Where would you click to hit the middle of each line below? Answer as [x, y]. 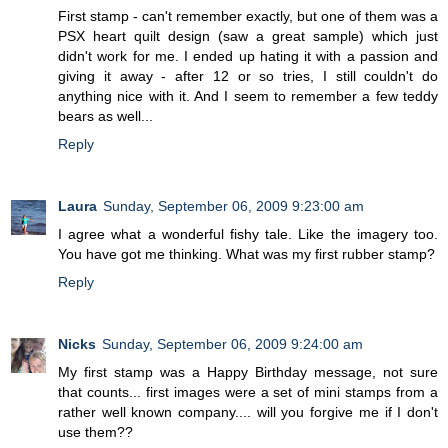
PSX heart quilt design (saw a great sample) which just [248, 35]
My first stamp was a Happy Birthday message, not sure [248, 371]
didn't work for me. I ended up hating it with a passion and [248, 55]
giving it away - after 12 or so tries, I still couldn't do [248, 75]
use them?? [95, 431]
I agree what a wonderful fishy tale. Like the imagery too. [248, 233]
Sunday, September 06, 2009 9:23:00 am [233, 205]
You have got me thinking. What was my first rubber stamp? [246, 253]
